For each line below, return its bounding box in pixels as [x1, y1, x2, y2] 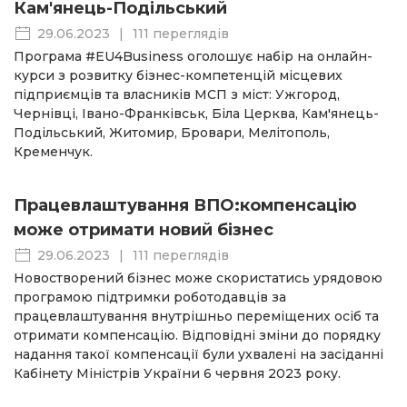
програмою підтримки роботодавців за [14, 289, 286, 306]
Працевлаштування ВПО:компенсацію [14, 195, 357, 216]
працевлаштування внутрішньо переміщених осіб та [14, 308, 379, 325]
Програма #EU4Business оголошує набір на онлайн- [14, 48, 372, 65]
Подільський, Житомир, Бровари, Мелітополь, [14, 124, 330, 142]
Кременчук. [14, 144, 93, 161]
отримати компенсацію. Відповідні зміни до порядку [14, 327, 381, 344]
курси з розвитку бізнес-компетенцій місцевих [14, 67, 342, 84]
